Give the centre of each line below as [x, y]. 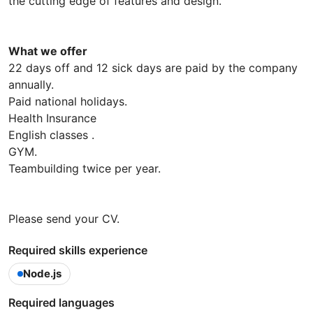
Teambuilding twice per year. [85, 169]
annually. [31, 85]
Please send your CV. [64, 219]
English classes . [51, 135]
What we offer [49, 51]
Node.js [42, 274]
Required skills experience [78, 250]
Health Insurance [52, 118]
